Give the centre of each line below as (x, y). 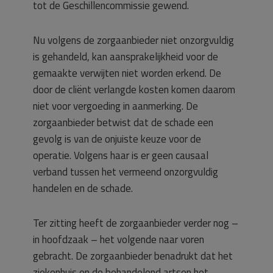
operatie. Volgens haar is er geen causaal (121, 155)
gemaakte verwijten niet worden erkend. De (127, 73)
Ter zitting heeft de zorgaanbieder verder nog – (136, 223)
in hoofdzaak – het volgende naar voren (119, 239)
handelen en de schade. (83, 188)
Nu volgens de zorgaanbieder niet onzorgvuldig (133, 40)
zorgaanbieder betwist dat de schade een (123, 122)
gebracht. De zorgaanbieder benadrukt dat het (133, 256)
